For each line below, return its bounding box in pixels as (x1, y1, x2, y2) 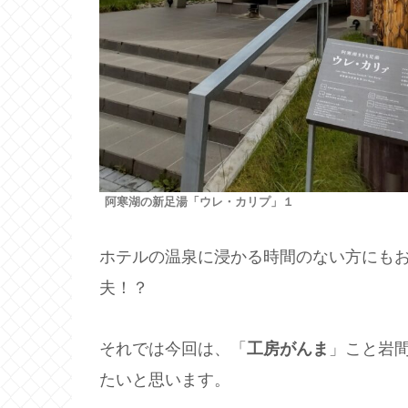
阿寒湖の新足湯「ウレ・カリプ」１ (105, 195, 294, 209)
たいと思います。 (99, 370, 230, 389)
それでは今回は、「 (99, 339, 247, 358)
